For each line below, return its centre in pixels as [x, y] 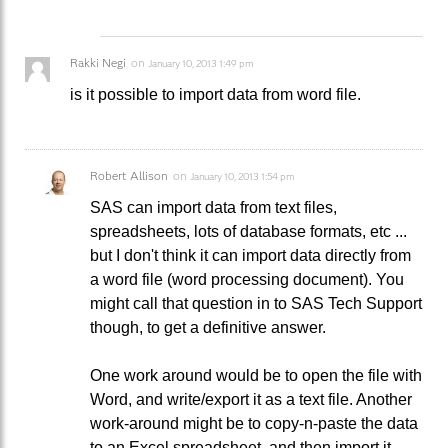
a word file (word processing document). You [247, 279]
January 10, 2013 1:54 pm [242, 176]
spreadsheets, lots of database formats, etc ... [248, 231]
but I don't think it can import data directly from [250, 255]
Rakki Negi [98, 62]
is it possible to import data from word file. [215, 94]
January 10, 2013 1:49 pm [200, 63]
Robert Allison [129, 175]
